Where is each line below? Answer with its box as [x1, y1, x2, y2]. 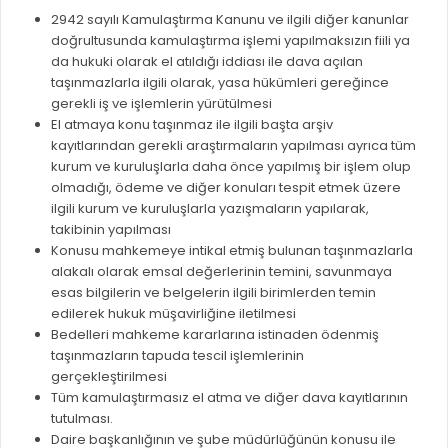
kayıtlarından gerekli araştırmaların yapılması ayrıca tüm [51, 135, 416, 155]
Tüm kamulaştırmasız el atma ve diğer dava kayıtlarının [51, 387, 408, 407]
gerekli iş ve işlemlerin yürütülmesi [51, 93, 272, 113]
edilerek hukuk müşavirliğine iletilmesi [51, 303, 296, 323]
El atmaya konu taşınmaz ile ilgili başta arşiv [51, 114, 333, 134]
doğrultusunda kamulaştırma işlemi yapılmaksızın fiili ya [51, 30, 410, 50]
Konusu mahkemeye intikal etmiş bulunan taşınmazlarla [51, 240, 413, 260]
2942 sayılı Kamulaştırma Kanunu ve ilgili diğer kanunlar [51, 9, 409, 29]
